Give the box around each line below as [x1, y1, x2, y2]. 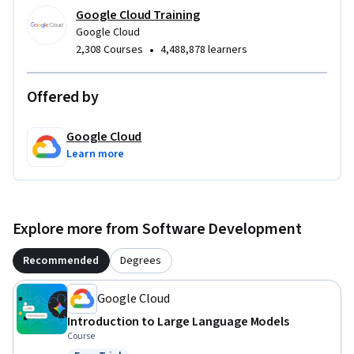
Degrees [120, 252, 162, 269]
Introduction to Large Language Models [67, 312, 290, 330]
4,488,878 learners [160, 41, 247, 58]
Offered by [27, 85, 99, 108]
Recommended [23, 252, 100, 269]
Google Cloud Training [76, 6, 200, 24]
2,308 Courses [76, 41, 143, 58]
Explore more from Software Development [13, 217, 302, 240]
